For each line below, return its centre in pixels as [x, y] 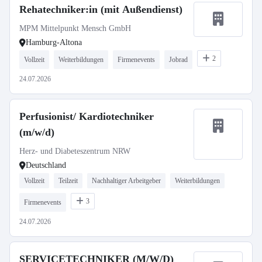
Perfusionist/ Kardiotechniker [87, 116]
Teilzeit [68, 181]
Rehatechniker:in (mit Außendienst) [101, 9]
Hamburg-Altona [54, 42]
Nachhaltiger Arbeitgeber [126, 181]
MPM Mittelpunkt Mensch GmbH [75, 28]
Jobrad [178, 60]
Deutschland [46, 165]
